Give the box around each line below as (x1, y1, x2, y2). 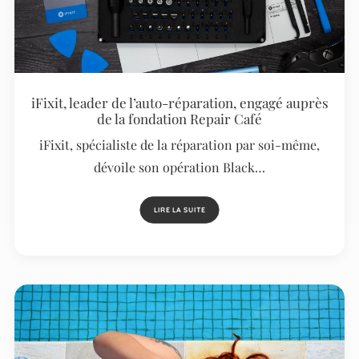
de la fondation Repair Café (97, 109, 262, 127)
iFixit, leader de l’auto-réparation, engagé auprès (30, 93, 329, 111)
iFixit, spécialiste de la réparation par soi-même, (39, 135, 320, 153)
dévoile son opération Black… (94, 158, 265, 175)
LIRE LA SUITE (153, 205, 206, 215)
